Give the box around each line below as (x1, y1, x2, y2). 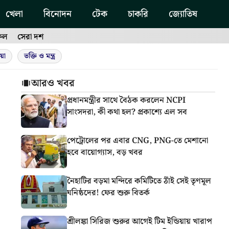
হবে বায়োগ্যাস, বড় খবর (67, 146, 143, 159)
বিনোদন (43, 7, 72, 21)
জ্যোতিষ (169, 7, 197, 21)
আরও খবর (31, 75, 75, 91)
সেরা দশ (17, 31, 43, 43)
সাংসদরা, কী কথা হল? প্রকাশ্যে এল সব (67, 105, 187, 119)
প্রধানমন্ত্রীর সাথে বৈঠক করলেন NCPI (67, 94, 186, 107)
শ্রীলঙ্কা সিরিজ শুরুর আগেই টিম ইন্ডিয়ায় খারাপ (67, 215, 212, 228)
